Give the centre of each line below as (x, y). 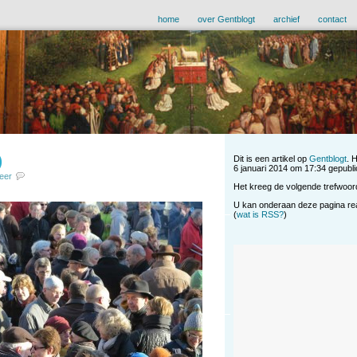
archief (286, 20)
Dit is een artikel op (271, 159)
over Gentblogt (226, 20)
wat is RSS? (260, 215)
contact (332, 20)
